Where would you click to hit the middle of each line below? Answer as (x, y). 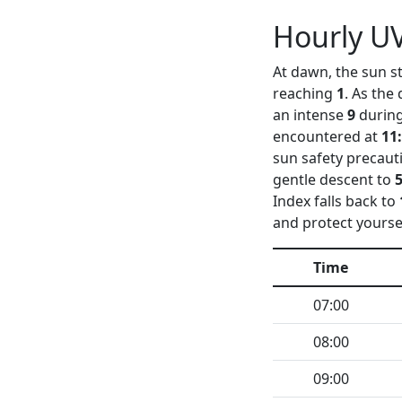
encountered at (327, 136)
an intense (310, 115)
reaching (305, 93)
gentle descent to (334, 179)
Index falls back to (336, 201)
